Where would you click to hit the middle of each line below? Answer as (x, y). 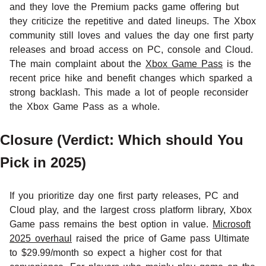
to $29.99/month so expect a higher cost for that (115, 252)
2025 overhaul (41, 238)
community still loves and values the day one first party (132, 35)
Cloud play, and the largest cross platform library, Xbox (131, 210)
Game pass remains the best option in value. (111, 224)
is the (237, 64)
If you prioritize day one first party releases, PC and (124, 195)
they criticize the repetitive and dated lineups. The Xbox (133, 21)
